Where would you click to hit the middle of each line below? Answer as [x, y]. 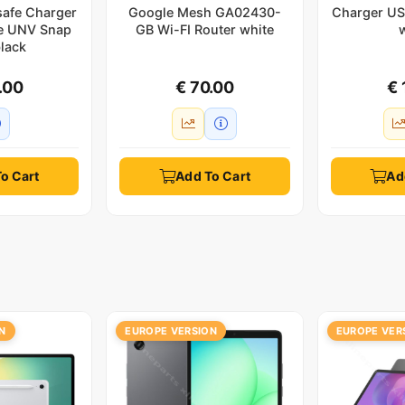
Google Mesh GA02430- [204, 12]
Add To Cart [213, 175]
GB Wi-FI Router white [204, 29]
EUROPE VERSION [171, 330]
